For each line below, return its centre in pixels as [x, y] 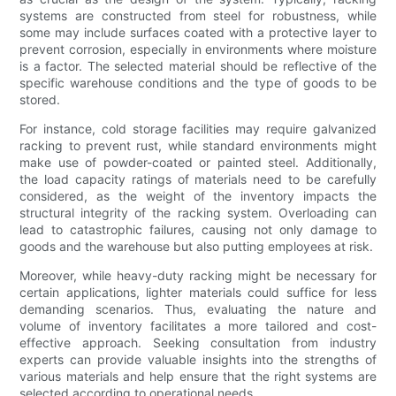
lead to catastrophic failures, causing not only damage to [198, 230]
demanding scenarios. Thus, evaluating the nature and [198, 309]
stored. [40, 100]
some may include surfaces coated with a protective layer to [198, 33]
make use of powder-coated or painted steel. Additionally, [198, 163]
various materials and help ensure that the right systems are [198, 377]
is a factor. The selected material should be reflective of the [198, 66]
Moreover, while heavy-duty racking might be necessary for [198, 276]
